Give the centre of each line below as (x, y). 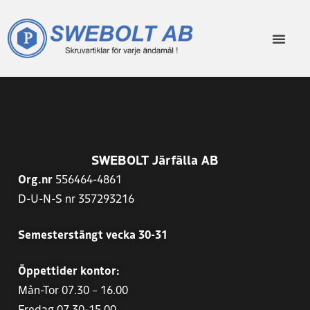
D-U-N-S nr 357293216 (76, 198)
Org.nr (35, 179)
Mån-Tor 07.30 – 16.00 (73, 290)
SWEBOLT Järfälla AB (155, 159)
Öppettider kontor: (69, 270)
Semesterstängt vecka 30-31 (93, 234)
